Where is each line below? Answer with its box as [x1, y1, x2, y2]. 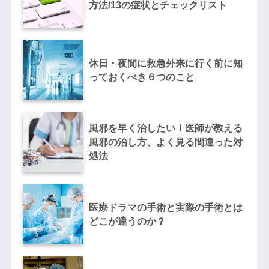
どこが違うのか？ [88, 216, 166, 226]
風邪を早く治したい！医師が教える [88, 122, 243, 133]
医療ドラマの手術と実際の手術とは [88, 202, 243, 213]
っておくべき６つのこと [88, 71, 195, 82]
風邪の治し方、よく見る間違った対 [88, 136, 243, 147]
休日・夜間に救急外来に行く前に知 [88, 58, 243, 68]
